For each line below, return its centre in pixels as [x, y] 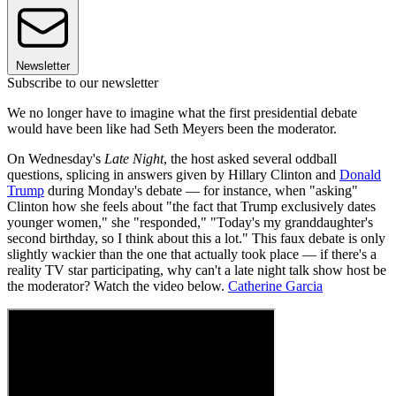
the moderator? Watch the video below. [118, 286]
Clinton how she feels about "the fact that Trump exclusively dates [191, 206]
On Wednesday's [56, 158]
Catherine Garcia [275, 286]
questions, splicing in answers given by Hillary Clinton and [173, 174]
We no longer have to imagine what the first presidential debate [182, 112]
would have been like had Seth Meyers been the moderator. [172, 128]
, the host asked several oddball [250, 158]
